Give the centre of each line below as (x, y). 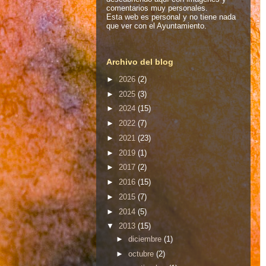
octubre (142, 254)
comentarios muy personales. (157, 8)
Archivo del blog (140, 62)
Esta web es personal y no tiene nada (171, 17)
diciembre (146, 239)
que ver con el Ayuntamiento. (156, 26)
